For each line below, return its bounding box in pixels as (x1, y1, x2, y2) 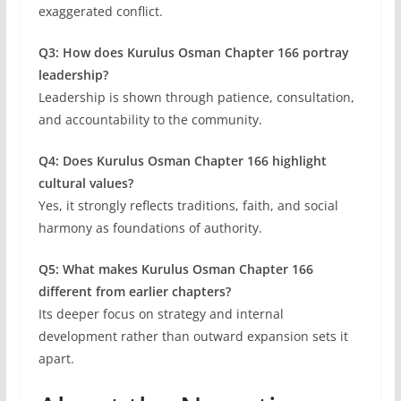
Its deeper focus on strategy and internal (38, 304, 284, 322)
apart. (38, 349, 74, 367)
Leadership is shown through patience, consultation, (38, 88, 354, 106)
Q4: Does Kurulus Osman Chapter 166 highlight (38, 151, 327, 169)
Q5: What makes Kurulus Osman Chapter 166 (38, 260, 313, 277)
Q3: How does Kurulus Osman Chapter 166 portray (38, 43, 349, 61)
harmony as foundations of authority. (38, 218, 262, 236)
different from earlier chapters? (38, 282, 231, 300)
